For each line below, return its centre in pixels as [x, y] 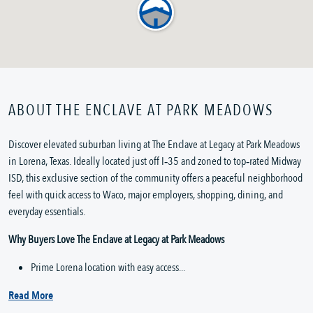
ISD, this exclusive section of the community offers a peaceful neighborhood [155, 179]
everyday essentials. [47, 212]
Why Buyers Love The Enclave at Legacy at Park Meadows [116, 240]
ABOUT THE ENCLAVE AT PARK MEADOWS [141, 111]
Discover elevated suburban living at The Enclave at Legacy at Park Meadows [154, 145]
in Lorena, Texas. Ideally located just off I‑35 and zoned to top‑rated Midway [155, 162]
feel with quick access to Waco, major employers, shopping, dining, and [146, 195]
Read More [31, 296]
